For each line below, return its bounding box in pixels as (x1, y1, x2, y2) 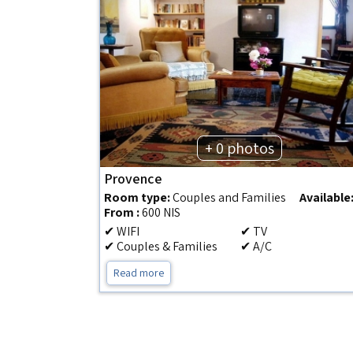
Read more (113, 266, 164, 280)
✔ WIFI (104, 223, 139, 240)
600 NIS (139, 204, 183, 221)
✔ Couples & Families (104, 238, 217, 255)
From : (104, 204, 139, 221)
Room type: (104, 189, 170, 206)
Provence (104, 169, 162, 188)
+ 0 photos (204, 138, 274, 158)
